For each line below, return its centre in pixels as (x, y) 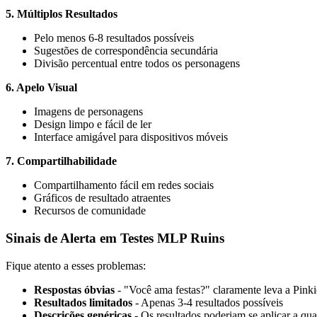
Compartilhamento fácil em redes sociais (124, 185)
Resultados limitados (83, 302)
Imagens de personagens (88, 112)
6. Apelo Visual (41, 88)
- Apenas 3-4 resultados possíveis (208, 302)
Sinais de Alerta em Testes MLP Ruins (115, 238)
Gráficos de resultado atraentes (102, 198)
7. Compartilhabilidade (61, 161)
